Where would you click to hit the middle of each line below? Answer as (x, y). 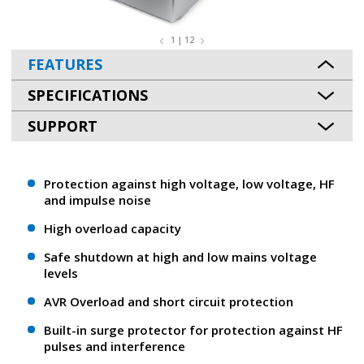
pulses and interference (115, 346)
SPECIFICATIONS (88, 95)
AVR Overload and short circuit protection (169, 301)
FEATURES (65, 64)
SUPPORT (63, 126)
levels (61, 273)
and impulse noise (97, 200)
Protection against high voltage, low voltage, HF (189, 184)
